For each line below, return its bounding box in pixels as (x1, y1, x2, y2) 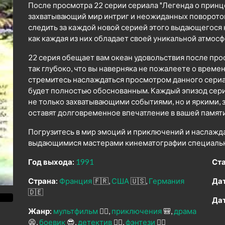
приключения (111, 206, 162, 216)
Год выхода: (28, 157, 74, 167)
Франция (59, 176, 92, 186)
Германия (149, 176, 184, 186)
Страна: (28, 176, 58, 186)
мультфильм (53, 206, 98, 216)
